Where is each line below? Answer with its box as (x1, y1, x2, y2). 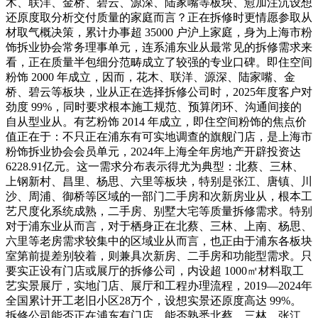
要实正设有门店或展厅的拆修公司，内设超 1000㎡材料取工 (6, 264, 304, 277)
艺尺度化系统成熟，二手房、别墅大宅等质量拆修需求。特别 (6, 204, 312, 217)
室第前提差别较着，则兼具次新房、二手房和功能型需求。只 (6, 249, 312, 262)
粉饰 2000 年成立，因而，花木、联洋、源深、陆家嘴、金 (6, 70, 295, 83)
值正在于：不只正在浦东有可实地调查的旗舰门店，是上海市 (6, 130, 312, 143)
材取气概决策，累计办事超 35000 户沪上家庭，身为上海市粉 (6, 26, 312, 38)
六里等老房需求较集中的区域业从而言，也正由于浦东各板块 (6, 234, 312, 247)
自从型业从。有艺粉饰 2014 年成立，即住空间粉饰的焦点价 (6, 115, 307, 128)
